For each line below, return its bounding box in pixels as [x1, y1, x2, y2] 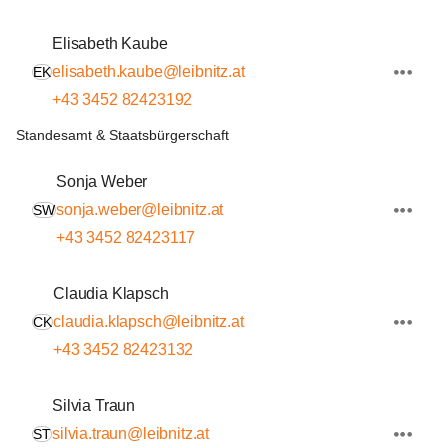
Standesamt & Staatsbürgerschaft [16, 127, 229, 143]
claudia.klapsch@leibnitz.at [53, 313, 244, 330]
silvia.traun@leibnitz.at [52, 425, 210, 442]
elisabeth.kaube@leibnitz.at [52, 63, 245, 80]
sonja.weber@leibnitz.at [56, 201, 224, 218]
